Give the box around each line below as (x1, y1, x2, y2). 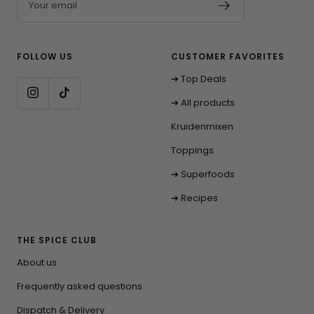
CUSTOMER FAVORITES (171, 50, 285, 62)
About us (17, 255, 57, 269)
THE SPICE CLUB (17, 233, 97, 246)
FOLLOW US (17, 50, 73, 62)
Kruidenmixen (171, 119, 233, 133)
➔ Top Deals (171, 71, 226, 86)
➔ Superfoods (171, 167, 235, 181)
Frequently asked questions (17, 279, 142, 293)
